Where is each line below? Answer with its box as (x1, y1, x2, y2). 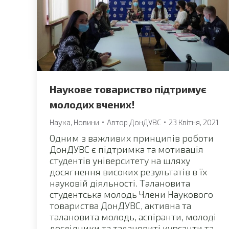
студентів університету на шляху (50, 154, 190, 166)
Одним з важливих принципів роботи (50, 132, 214, 144)
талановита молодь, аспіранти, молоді (50, 211, 216, 222)
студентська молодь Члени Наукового (50, 188, 213, 200)
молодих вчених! (50, 98, 135, 110)
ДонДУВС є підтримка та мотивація (50, 143, 203, 155)
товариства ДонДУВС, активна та (50, 199, 191, 211)
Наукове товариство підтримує (50, 82, 207, 95)
